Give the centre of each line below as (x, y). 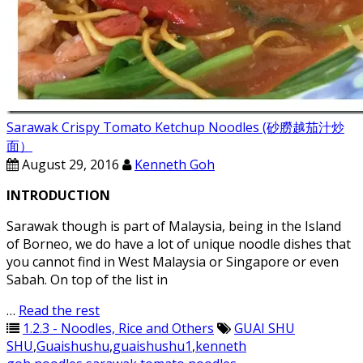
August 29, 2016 (69, 164)
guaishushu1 (152, 346)
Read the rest (59, 310)
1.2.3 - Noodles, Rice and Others (118, 328)
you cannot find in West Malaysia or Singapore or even (173, 262)
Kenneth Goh (175, 164)
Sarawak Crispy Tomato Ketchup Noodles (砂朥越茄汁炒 (175, 127)
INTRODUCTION (58, 195)
